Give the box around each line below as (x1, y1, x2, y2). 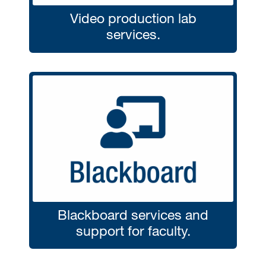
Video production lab (69, 9, 197, 27)
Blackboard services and (58, 205, 208, 223)
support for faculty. (75, 221, 191, 239)
